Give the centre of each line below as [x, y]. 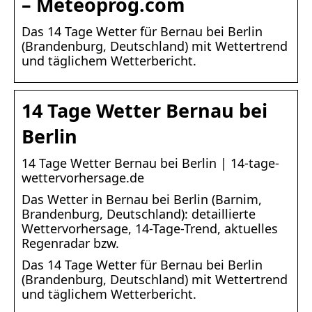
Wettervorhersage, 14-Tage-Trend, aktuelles [150, 229]
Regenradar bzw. [70, 243]
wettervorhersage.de [83, 178]
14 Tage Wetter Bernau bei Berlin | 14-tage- [150, 163]
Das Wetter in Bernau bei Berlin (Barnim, [142, 200]
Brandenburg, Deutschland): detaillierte [139, 214]
